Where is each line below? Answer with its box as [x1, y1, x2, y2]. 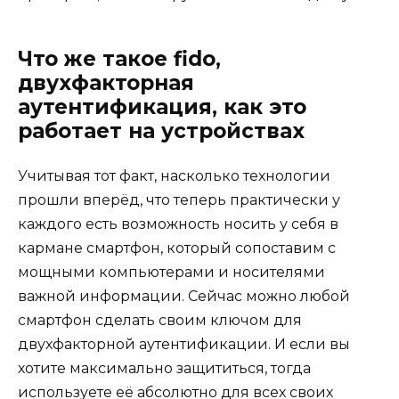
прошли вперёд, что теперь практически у [18, 191, 340, 208]
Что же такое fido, [18, 45, 221, 71]
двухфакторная [18, 69, 194, 95]
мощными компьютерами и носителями [18, 263, 325, 281]
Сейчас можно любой [188, 287, 350, 305]
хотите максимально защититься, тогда [18, 359, 311, 377]
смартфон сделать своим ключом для [18, 311, 302, 329]
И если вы [271, 335, 350, 353]
